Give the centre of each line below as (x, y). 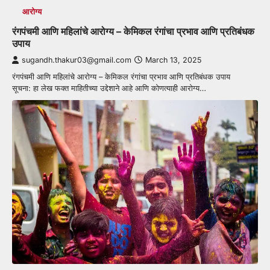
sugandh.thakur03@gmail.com (77, 60)
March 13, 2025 (173, 60)
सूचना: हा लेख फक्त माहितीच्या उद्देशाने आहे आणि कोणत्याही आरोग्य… (109, 88)
